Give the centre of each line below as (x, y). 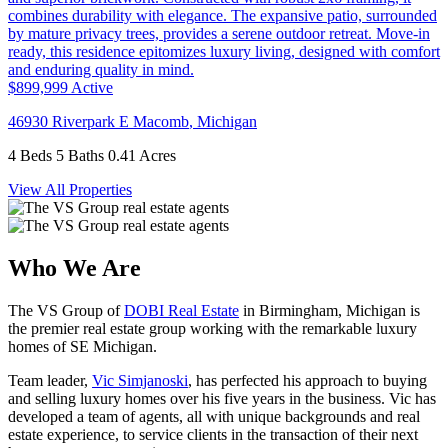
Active (92, 88)
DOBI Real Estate (181, 311)
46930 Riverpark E (70, 122)
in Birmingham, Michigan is (329, 311)
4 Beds (30, 156)
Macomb (161, 122)
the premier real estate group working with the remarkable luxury (212, 329)
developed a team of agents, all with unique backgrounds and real (214, 417)
